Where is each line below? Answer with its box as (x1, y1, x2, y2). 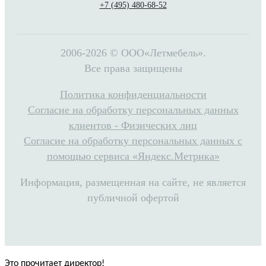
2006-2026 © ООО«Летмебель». (60, 47, 206, 59)
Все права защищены (84, 62, 182, 75)
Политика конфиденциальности (59, 88, 207, 101)
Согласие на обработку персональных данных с (24, 135, 242, 147)
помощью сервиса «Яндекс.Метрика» (46, 150, 220, 163)
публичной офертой (87, 192, 179, 204)
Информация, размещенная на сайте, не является (20, 176, 246, 189)
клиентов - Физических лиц (69, 119, 197, 132)
